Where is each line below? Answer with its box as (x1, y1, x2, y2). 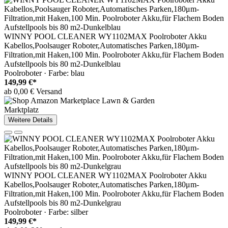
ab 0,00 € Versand (4, 87, 62, 96)
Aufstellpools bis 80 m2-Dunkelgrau (4, 198, 121, 208)
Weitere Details (8, 116, 53, 124)
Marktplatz (4, 105, 39, 115)
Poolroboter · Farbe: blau (4, 69, 84, 78)
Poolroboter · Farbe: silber (4, 208, 88, 217)
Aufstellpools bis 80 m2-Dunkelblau (4, 60, 121, 69)
